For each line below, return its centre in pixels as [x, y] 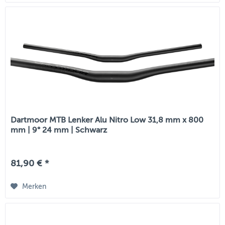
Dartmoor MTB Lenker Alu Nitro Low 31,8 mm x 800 [107, 120]
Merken [34, 187]
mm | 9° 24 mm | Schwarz [59, 130]
